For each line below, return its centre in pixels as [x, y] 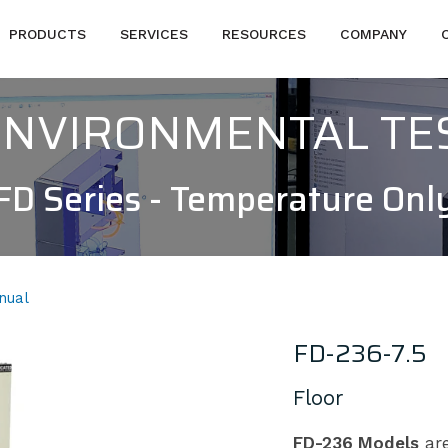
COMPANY [374, 34]
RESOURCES [264, 34]
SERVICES [154, 34]
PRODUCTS [48, 34]
